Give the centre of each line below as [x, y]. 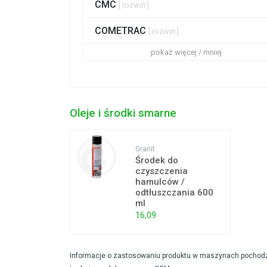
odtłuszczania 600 [175, 193]
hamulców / [160, 182]
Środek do [157, 161]
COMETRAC [122, 31]
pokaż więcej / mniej [186, 52]
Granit [145, 149]
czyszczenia [162, 171]
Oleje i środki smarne [123, 114]
